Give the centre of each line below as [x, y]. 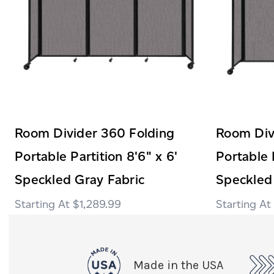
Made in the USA [178, 265]
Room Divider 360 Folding [94, 133]
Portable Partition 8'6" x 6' [96, 156]
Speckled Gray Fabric [80, 179]
